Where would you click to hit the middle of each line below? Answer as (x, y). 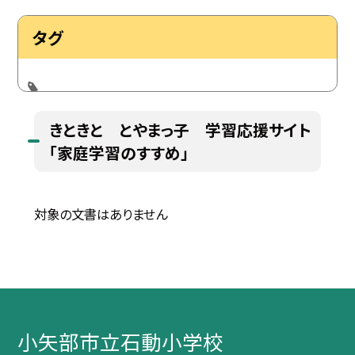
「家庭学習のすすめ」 (119, 153)
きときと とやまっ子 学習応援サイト (181, 130)
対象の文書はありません (100, 214)
